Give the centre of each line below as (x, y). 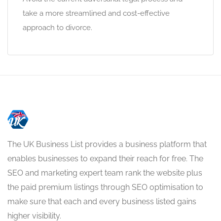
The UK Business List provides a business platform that (107, 144)
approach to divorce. (57, 28)
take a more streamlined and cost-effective (96, 13)
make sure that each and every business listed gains (102, 202)
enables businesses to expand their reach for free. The (105, 159)
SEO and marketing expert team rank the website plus (105, 173)
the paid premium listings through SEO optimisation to (105, 187)
